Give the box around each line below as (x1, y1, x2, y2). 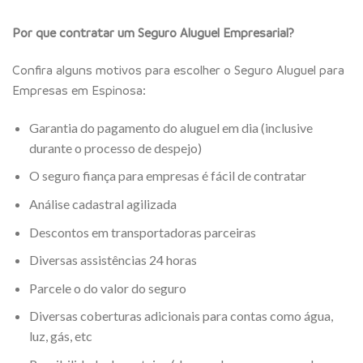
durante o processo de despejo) (28, 139, 202, 156)
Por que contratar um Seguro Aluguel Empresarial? (12, 24, 294, 41)
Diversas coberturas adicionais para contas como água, (28, 308, 333, 324)
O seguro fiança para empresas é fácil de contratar (28, 168, 306, 184)
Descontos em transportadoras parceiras (28, 224, 256, 240)
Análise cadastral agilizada (28, 195, 177, 211)
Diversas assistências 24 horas (28, 252, 197, 268)
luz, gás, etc (28, 328, 92, 344)
